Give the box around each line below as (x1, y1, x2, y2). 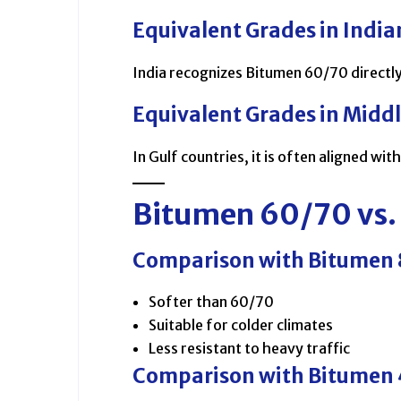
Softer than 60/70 (149, 293, 274, 311)
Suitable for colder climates (149, 316, 333, 335)
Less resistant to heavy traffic (149, 339, 350, 358)
